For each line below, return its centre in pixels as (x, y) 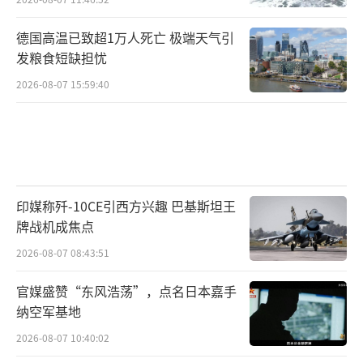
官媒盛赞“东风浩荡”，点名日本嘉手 (126, 291)
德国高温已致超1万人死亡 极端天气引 (125, 37)
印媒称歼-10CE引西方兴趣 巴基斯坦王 (126, 206)
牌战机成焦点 (55, 226)
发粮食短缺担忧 (62, 57)
